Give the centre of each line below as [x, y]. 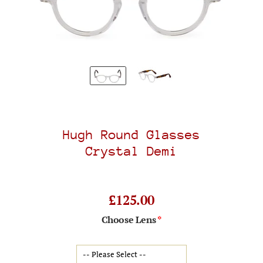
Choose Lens [129, 219]
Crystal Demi [131, 151]
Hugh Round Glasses [131, 134]
